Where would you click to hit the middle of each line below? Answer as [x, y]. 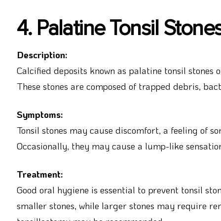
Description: [42, 54]
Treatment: [40, 174]
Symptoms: [40, 114]
